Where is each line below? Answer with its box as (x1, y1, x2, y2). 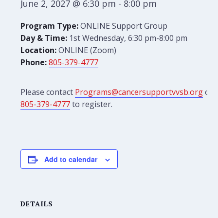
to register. (70, 99, 113, 109)
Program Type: (20, 20, 79, 31)
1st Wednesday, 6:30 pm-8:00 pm (67, 33, 188, 43)
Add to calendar (44, 154, 98, 164)
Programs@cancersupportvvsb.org (75, 87, 203, 97)
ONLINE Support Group (78, 20, 168, 31)
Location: (20, 45, 59, 55)
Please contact (20, 87, 75, 97)
